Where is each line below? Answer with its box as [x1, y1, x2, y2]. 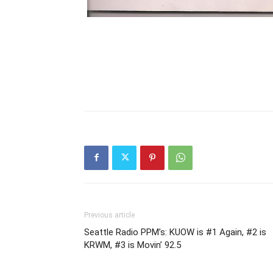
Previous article [84, 210, 135, 219]
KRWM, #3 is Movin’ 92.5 [84, 239, 181, 250]
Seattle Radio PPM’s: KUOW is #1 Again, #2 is [84, 226, 266, 238]
